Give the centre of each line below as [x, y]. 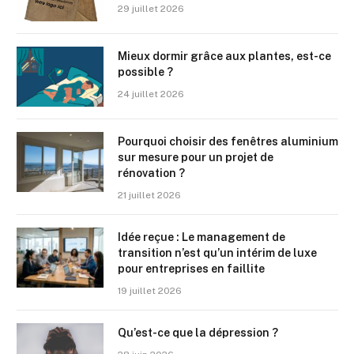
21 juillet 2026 [149, 195]
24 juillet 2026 [151, 94]
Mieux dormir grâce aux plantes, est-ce [224, 56]
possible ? [145, 72]
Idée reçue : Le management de [201, 237]
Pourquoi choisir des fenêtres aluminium [228, 141]
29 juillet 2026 [151, 8]
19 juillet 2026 [150, 290]
